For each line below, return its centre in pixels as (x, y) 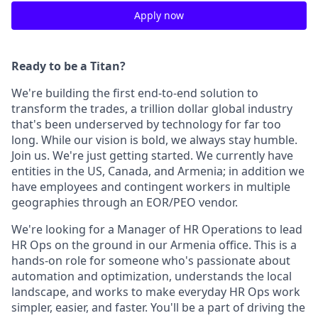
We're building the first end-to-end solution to (135, 93)
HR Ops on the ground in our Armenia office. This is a (154, 245)
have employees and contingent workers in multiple (151, 187)
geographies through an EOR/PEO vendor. (125, 202)
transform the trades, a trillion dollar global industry (152, 109)
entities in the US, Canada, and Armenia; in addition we (158, 171)
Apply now (159, 15)
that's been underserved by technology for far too (146, 124)
